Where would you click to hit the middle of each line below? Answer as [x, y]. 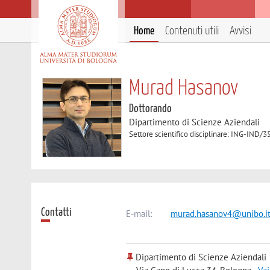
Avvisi [240, 31]
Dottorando [151, 109]
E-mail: [139, 213]
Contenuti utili [192, 31]
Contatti [57, 212]
